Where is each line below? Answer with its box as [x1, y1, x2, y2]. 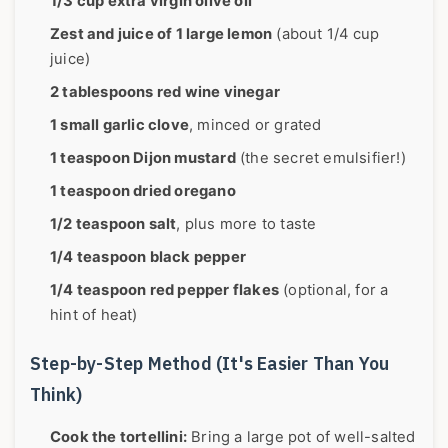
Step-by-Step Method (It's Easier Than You [30, 352, 390, 376]
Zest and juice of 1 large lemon [50, 25, 273, 44]
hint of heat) [50, 306, 138, 325]
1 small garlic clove [50, 116, 189, 135]
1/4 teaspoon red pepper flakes [50, 281, 279, 300]
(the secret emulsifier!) [235, 149, 406, 168]
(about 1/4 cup [272, 25, 380, 44]
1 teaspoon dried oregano [50, 182, 236, 201]
